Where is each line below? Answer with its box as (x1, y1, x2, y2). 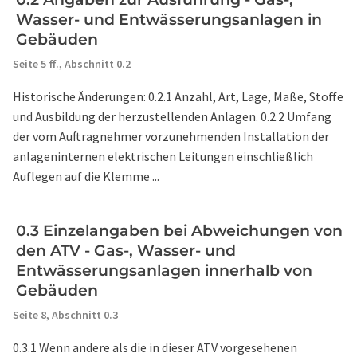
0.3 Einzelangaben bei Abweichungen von (16, 222, 343, 240)
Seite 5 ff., (13, 57, 65, 71)
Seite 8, (13, 308, 52, 322)
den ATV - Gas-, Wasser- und (16, 241, 236, 260)
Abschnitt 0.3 (52, 308, 118, 322)
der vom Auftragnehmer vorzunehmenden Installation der (13, 128, 329, 144)
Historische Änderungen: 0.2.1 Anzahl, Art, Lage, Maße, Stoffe (13, 88, 343, 104)
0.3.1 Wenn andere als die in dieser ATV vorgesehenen (13, 339, 297, 355)
